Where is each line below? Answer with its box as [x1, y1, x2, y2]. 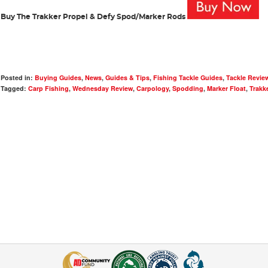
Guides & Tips [105, 72, 150, 82]
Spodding [172, 83, 203, 93]
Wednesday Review [72, 83, 133, 93]
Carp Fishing [28, 83, 69, 93]
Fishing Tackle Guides [153, 72, 223, 82]
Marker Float [206, 83, 246, 93]
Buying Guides [34, 72, 81, 82]
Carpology [136, 83, 169, 93]
